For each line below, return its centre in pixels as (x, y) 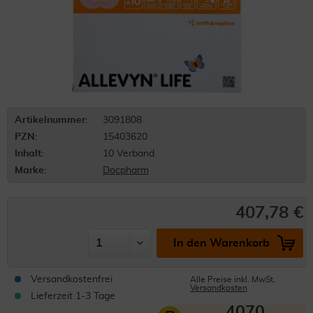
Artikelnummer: (51, 120)
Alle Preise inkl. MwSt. (232, 279)
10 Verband (129, 154)
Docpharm (126, 170)
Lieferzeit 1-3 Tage (73, 296)
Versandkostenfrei (72, 279)
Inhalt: (29, 154)
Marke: (31, 170)
